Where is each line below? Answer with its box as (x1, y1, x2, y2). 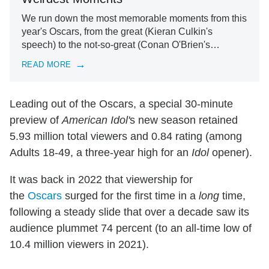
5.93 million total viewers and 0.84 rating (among (10, 130, 242, 142)
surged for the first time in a (62, 189, 199, 202)
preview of (10, 113, 62, 126)
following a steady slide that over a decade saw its (10, 205, 249, 218)
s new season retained (130, 113, 238, 126)
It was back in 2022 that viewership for (10, 173, 193, 186)
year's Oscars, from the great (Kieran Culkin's (22, 26, 213, 37)
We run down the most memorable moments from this (22, 13, 247, 23)
